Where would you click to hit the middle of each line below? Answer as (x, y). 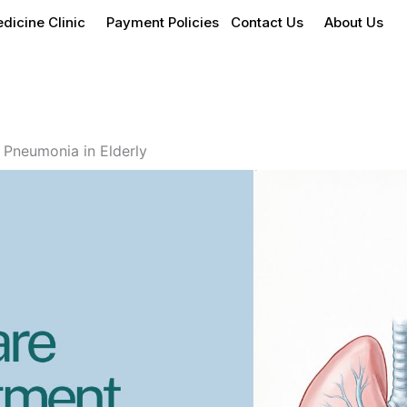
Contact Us (268, 22)
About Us (354, 22)
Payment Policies (163, 22)
